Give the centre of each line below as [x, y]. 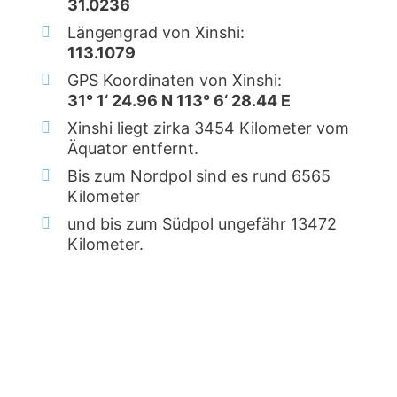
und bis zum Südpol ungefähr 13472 [202, 224]
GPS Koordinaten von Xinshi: [175, 80]
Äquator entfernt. [133, 148]
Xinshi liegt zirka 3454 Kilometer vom [208, 128]
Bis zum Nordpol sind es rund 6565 [199, 176]
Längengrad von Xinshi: [156, 32]
